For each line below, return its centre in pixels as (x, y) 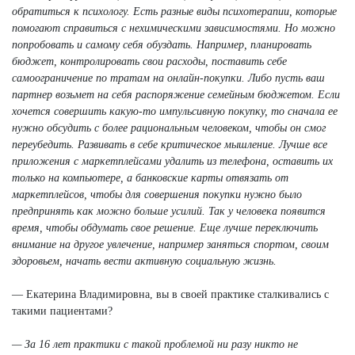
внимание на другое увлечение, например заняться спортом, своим (170, 244)
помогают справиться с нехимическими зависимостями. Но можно (174, 28)
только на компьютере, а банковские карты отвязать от (150, 177)
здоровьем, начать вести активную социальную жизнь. (144, 261)
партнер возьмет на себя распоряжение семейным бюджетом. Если (176, 94)
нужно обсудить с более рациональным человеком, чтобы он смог (169, 128)
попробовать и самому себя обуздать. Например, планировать (162, 44)
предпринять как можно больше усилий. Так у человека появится (169, 211)
